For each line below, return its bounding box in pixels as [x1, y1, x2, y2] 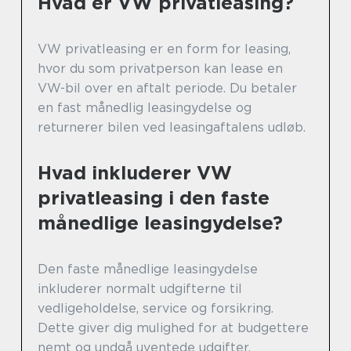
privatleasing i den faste [38, 186, 270, 209]
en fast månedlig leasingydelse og [38, 100, 251, 115]
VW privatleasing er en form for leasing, [38, 42, 291, 56]
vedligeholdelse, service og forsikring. [38, 301, 273, 316]
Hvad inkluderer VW [38, 161, 232, 184]
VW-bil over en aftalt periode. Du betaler [38, 81, 297, 96]
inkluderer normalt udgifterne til [38, 281, 242, 296]
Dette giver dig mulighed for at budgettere [38, 320, 309, 335]
